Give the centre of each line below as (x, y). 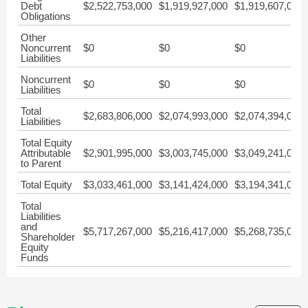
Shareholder (48, 237)
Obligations (46, 16)
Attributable (46, 153)
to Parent (41, 163)
